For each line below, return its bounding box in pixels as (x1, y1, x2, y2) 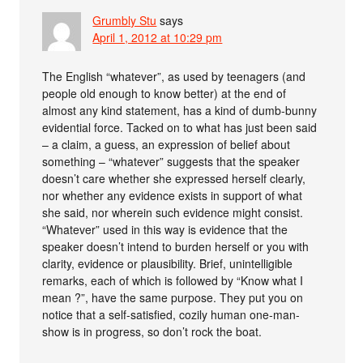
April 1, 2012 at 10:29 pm (92, 29, 223, 46)
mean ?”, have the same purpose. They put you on (42, 289, 304, 306)
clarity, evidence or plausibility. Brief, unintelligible (42, 255, 293, 272)
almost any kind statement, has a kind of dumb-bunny (42, 102, 318, 119)
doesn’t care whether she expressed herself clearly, (42, 170, 306, 187)
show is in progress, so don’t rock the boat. (42, 323, 263, 340)
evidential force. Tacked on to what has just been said (42, 119, 318, 136)
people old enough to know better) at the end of (42, 85, 287, 102)
